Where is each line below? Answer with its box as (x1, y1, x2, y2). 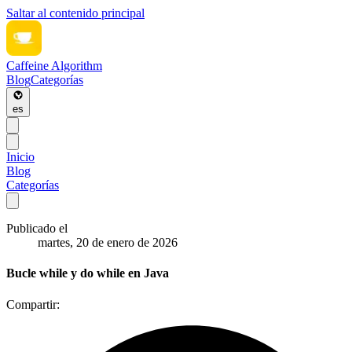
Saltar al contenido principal (6, 6, 145, 20)
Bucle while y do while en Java (6, 266, 169, 280)
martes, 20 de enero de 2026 (38, 236, 178, 249)
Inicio (6, 150, 35, 163)
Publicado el (6, 222, 68, 235)
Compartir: (6, 297, 60, 311)
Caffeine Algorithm (6, 59, 102, 72)
